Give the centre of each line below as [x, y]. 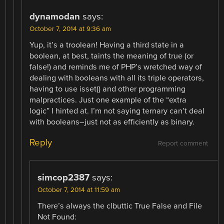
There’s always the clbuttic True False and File [120, 206]
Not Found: [57, 217]
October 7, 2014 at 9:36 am [70, 29]
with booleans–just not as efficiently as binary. [112, 122]
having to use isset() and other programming [108, 89]
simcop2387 [64, 178]
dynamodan [55, 16]
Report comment [183, 144]
